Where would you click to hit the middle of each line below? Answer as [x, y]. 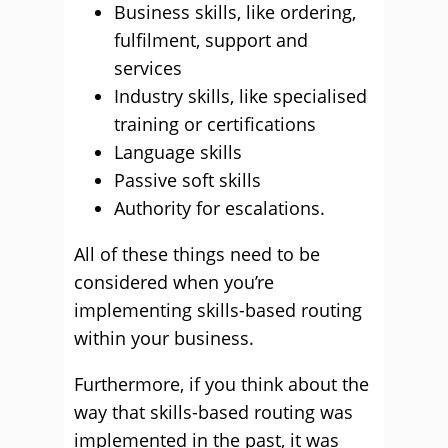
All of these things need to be [197, 254]
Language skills [178, 152]
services [148, 68]
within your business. [164, 338]
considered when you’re [174, 282]
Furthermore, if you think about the [221, 384]
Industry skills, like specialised [240, 96]
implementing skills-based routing [218, 310]
